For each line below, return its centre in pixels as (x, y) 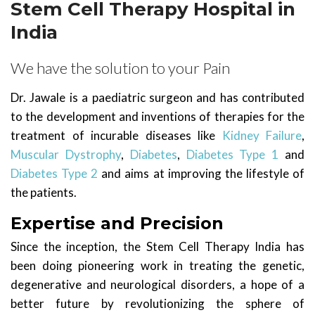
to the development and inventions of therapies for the (157, 116)
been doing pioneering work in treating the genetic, (157, 265)
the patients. (44, 192)
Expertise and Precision (117, 223)
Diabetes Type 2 (54, 173)
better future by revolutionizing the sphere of (157, 303)
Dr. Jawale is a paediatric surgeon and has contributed (157, 97)
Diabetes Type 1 (232, 154)
